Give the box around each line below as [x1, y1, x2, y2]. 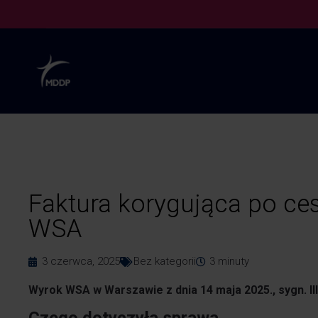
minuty [218, 255, 249, 268]
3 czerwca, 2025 [42, 255, 120, 268]
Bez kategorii [133, 255, 196, 268]
